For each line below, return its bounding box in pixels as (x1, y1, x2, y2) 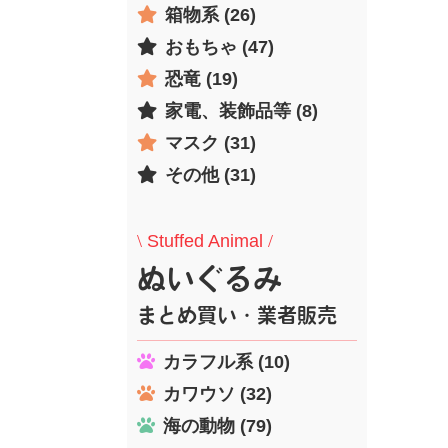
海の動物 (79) (163, 415, 272, 436)
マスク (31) (165, 132, 256, 153)
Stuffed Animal (142, 230, 268, 251)
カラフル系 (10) (163, 351, 290, 372)
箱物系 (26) (165, 4, 256, 25)
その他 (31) (165, 164, 256, 185)
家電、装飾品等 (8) (165, 100, 318, 121)
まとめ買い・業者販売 (137, 304, 337, 325)
